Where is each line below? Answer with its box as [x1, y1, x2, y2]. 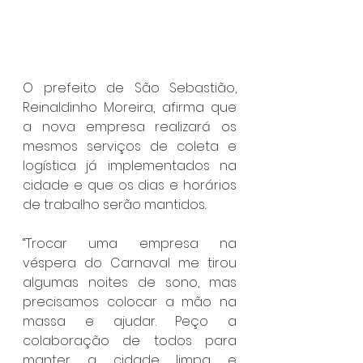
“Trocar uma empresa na [23, 233, 237, 253]
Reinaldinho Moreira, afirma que [23, 97, 237, 117]
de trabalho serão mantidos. [23, 194, 206, 214]
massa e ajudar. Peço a [23, 311, 237, 331]
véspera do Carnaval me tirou [23, 253, 237, 272]
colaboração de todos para [23, 331, 237, 350]
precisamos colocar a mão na [23, 292, 237, 311]
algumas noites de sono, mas [23, 272, 237, 292]
